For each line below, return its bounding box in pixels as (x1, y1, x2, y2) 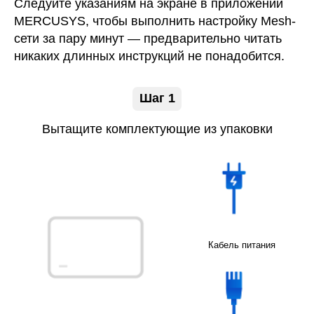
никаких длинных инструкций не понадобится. (14, 48, 285, 63)
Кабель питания (207, 239, 275, 250)
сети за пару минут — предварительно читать (14, 31, 282, 46)
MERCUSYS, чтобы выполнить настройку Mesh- (14, 13, 296, 28)
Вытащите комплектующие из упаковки (41, 121, 273, 136)
